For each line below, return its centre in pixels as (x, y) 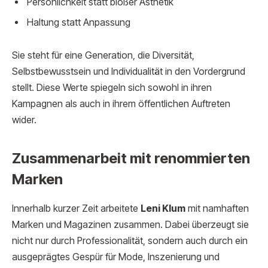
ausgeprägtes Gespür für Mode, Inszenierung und (116, 257)
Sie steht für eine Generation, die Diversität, (103, 56)
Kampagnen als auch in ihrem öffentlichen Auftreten (121, 104)
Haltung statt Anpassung (79, 22)
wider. (24, 120)
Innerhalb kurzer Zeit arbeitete (76, 208)
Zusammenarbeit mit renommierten (131, 158)
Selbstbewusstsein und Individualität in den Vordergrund (129, 72)
